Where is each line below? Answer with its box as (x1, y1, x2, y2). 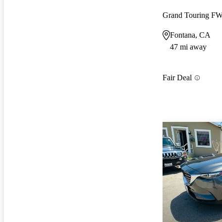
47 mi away (170, 42, 207, 51)
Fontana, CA (170, 30, 211, 39)
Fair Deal (163, 73, 192, 82)
